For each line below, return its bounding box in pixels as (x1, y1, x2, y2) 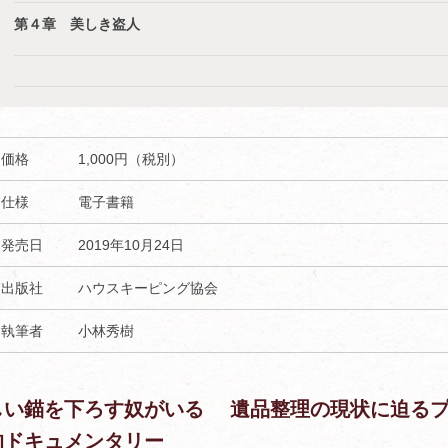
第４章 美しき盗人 (14, 16, 140, 32)
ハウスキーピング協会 (78, 280, 219, 296)
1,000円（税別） (78, 151, 185, 167)
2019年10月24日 (78, 237, 185, 253)
